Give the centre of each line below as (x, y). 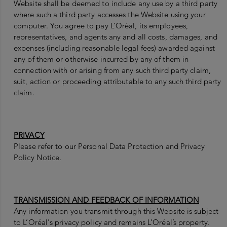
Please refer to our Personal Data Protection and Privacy (109, 146)
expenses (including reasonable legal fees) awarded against (114, 48)
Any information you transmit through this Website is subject (116, 211)
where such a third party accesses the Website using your (110, 15)
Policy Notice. (38, 158)
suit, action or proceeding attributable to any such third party (118, 82)
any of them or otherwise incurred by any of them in (101, 59)
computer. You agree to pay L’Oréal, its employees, (101, 26)
